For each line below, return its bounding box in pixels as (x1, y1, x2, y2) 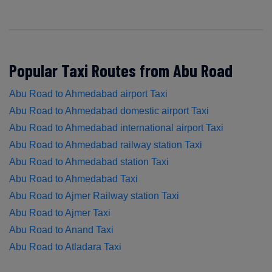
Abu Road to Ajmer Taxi (9, 207, 110, 218)
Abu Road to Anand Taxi (9, 224, 114, 235)
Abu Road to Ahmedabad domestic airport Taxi (9, 105, 209, 116)
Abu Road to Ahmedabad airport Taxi (9, 88, 168, 99)
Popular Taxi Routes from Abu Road (9, 59, 233, 81)
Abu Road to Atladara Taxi (9, 241, 121, 252)
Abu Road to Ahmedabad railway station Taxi (9, 139, 202, 150)
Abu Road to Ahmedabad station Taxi (9, 156, 169, 167)
